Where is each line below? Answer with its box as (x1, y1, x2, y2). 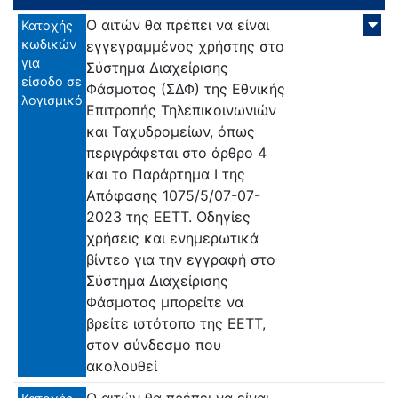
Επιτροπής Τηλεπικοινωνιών (86, 100, 276, 119)
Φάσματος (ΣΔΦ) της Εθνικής (86, 79, 285, 98)
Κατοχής (21, 17, 73, 33)
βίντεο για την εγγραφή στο (86, 250, 275, 268)
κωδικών (21, 36, 76, 52)
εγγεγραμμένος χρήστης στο (86, 36, 284, 55)
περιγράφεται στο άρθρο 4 (86, 143, 267, 162)
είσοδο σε (21, 73, 82, 89)
